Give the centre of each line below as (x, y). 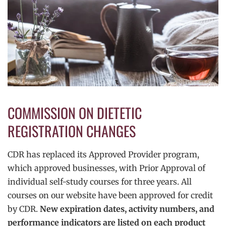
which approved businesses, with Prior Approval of (106, 168)
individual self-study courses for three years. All (100, 182)
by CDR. (24, 209)
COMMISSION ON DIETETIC (75, 113)
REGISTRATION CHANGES (72, 131)
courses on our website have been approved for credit (110, 195)
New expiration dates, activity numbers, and (127, 209)
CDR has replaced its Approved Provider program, (103, 155)
